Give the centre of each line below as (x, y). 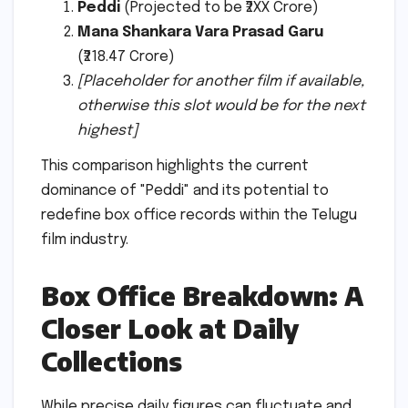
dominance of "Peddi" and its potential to (185, 191)
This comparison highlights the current (175, 167)
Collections (112, 362)
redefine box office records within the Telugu (199, 216)
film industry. (85, 240)
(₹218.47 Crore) (126, 56)
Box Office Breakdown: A (202, 296)
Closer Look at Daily (170, 329)
